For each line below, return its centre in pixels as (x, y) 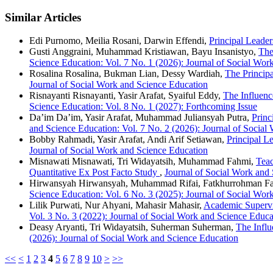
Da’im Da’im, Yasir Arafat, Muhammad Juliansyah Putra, (140, 118)
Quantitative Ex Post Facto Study (94, 172)
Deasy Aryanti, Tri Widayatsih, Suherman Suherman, (133, 227)
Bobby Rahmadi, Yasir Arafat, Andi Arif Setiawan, (128, 140)
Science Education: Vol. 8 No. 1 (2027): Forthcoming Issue (143, 107)
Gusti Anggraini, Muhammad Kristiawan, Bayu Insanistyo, (144, 52)
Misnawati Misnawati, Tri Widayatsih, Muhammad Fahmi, (143, 161)
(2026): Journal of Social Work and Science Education (134, 238)
